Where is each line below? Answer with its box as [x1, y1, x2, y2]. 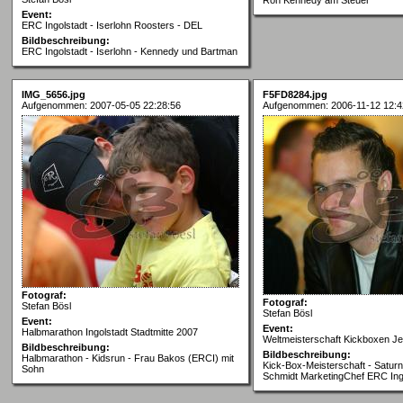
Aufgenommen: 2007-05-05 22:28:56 [22, 99, 181, 111]
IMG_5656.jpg [22, 88, 85, 100]
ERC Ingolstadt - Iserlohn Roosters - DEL [22, 19, 202, 31]
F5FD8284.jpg [263, 88, 327, 100]
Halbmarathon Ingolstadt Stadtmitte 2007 [22, 326, 198, 337]
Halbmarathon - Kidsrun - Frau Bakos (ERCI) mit [22, 352, 234, 363]
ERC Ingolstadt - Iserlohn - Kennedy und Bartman [22, 45, 237, 57]
